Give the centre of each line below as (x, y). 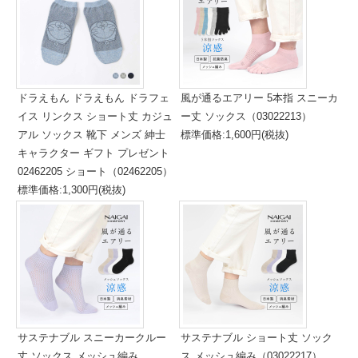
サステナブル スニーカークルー (92, 338)
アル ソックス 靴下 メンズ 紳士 (91, 135)
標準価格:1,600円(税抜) (235, 135)
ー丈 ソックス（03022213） (246, 116)
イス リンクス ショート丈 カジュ (95, 116)
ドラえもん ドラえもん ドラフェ (93, 98)
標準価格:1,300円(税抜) (72, 190)
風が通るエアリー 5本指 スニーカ (259, 98)
